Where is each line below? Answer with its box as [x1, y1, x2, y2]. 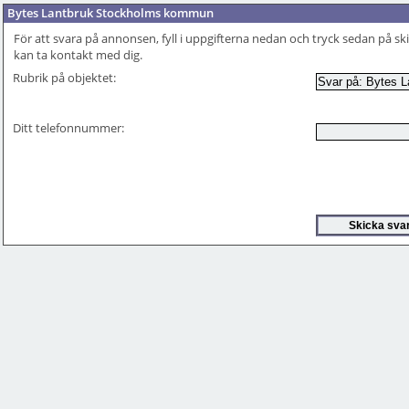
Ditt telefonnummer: [13, 120, 125, 136]
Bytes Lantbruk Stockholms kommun [7, 5, 214, 21]
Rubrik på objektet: [13, 69, 117, 86]
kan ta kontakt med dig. [14, 47, 143, 63]
